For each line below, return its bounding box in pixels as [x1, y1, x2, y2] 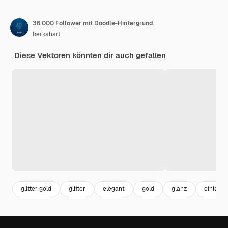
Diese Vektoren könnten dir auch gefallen [14, 50, 166, 60]
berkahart [33, 30, 61, 38]
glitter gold [21, 185, 51, 193]
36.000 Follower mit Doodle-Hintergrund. [33, 19, 154, 27]
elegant [103, 185, 125, 193]
